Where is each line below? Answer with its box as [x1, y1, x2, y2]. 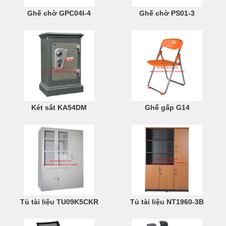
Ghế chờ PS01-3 [139, 9, 195, 17]
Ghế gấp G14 [144, 103, 190, 111]
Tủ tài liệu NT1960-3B [130, 198, 204, 206]
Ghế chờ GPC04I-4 [27, 9, 91, 17]
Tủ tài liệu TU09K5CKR [20, 198, 98, 206]
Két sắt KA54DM [31, 103, 87, 111]
